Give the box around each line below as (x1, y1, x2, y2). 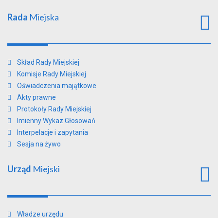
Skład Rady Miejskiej (17, 58, 79, 66)
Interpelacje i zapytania (17, 128, 88, 136)
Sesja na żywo (17, 140, 61, 148)
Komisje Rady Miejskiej (17, 70, 86, 78)
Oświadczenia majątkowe (17, 81, 96, 90)
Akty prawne (17, 93, 56, 101)
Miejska (28, 11, 59, 22)
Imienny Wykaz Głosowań (17, 116, 95, 125)
